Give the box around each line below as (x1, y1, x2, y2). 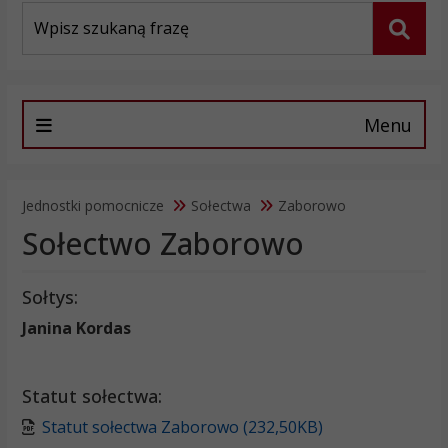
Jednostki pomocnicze (21, 196, 168, 216)
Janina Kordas (21, 317, 131, 340)
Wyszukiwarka (20, 2, 112, 22)
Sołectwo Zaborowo (21, 223, 304, 265)
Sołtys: (21, 285, 78, 310)
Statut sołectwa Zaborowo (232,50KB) (41, 416, 323, 439)
